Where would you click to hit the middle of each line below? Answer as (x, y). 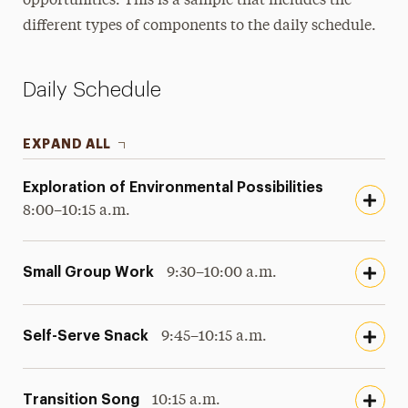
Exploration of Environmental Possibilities (173, 188)
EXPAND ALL (67, 144)
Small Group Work (89, 272)
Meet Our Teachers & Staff (143, 28)
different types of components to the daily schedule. (199, 26)
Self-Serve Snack (86, 336)
